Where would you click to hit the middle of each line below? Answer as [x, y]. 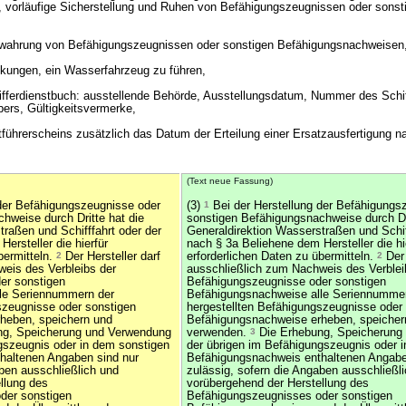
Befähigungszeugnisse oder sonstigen [286, 282]
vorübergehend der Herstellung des [278, 383]
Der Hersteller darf [111, 256]
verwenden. [218, 333]
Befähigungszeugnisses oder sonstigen [290, 396]
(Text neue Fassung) [230, 181]
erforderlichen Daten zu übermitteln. [282, 256]
